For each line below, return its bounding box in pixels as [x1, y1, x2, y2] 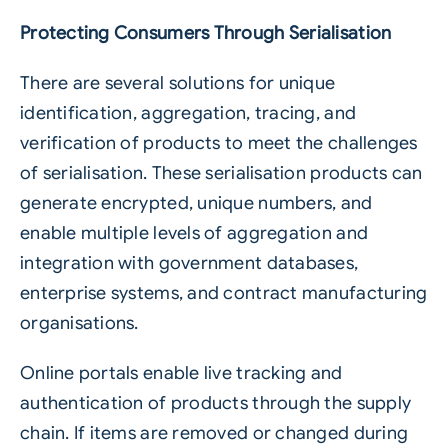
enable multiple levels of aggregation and [19, 222, 369, 245]
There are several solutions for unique [19, 72, 336, 95]
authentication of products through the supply [19, 392, 412, 415]
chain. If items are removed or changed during [19, 422, 409, 445]
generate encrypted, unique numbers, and [19, 192, 373, 215]
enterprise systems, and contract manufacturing [19, 282, 428, 305]
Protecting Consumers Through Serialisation [19, 22, 392, 45]
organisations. [19, 312, 139, 335]
